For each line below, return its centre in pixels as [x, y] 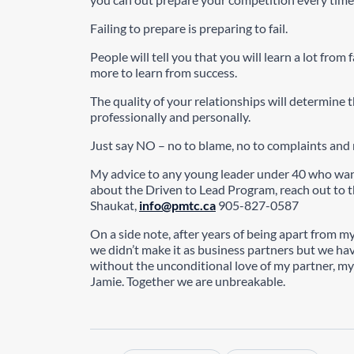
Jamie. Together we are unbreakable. [188, 281]
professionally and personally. [170, 117]
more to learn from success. [164, 72]
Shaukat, [115, 205]
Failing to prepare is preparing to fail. [189, 28]
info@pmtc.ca [177, 205]
